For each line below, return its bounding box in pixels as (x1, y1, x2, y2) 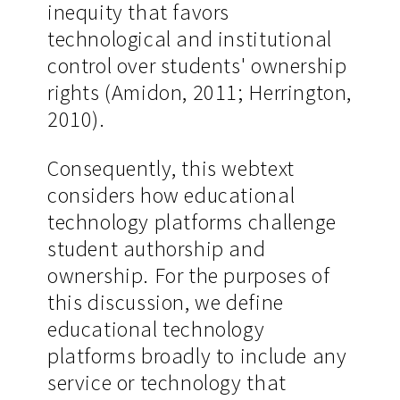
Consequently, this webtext (46, 154, 295, 183)
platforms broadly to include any (46, 342, 347, 371)
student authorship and (46, 235, 266, 263)
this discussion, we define (46, 288, 284, 317)
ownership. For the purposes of (46, 262, 330, 290)
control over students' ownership (46, 51, 347, 79)
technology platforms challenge (46, 208, 337, 237)
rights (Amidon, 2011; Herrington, (46, 78, 352, 106)
